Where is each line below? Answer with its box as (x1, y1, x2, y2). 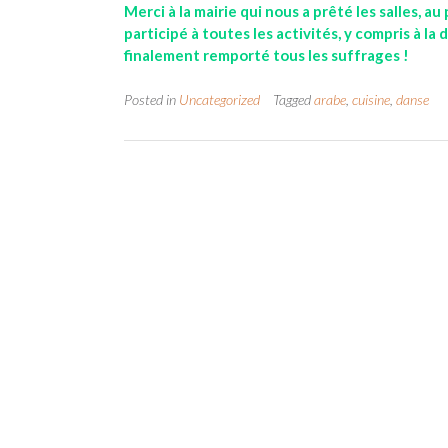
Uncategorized (179, 90, 260, 108)
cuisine (352, 90, 390, 108)
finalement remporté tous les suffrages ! (124, 46, 409, 65)
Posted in (124, 90, 179, 108)
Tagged (273, 90, 314, 108)
